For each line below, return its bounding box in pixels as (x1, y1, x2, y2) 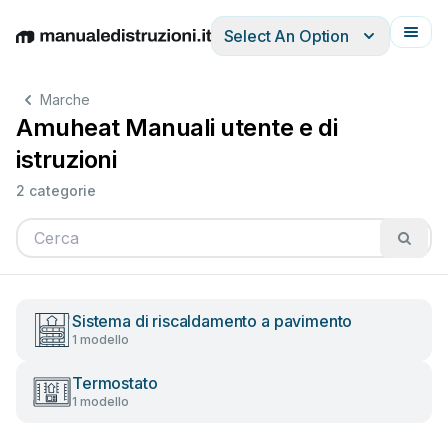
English (15, 36, 69, 57)
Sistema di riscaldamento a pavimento (72, 311, 353, 331)
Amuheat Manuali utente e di (16, 113, 338, 142)
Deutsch (69, 36, 132, 57)
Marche (40, 91, 90, 108)
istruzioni (16, 145, 117, 174)
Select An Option (223, 26, 349, 46)
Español (132, 36, 193, 57)
